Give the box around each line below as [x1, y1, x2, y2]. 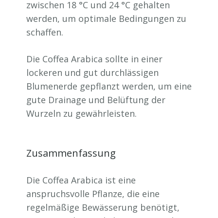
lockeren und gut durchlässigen [26, 66, 159, 78]
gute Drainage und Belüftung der [26, 93, 165, 106]
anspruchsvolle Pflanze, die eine [26, 187, 160, 200]
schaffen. [26, 26, 63, 38]
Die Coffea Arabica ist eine [26, 174, 136, 186]
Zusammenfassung [26, 146, 116, 160]
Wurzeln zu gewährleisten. [26, 107, 137, 119]
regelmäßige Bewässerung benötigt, [26, 201, 180, 213]
